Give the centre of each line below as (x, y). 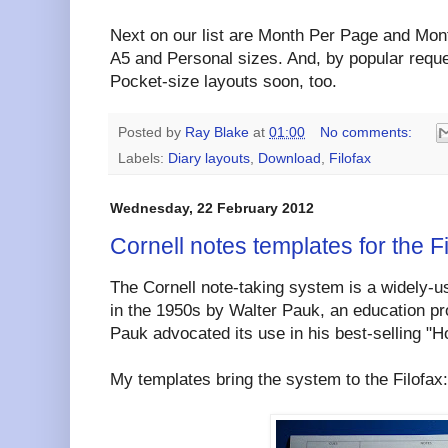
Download (289, 159)
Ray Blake (217, 132)
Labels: (143, 159)
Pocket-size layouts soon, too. (223, 81)
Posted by (151, 132)
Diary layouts (209, 159)
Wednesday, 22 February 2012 (212, 208)
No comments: (367, 132)
